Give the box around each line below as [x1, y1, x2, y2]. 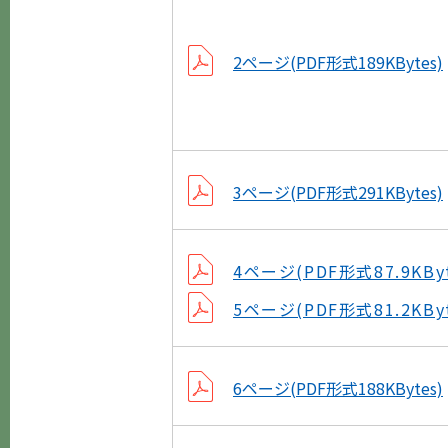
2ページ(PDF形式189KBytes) [233, 49, 443, 74]
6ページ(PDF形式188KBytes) [233, 375, 443, 400]
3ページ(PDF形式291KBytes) [233, 179, 443, 204]
